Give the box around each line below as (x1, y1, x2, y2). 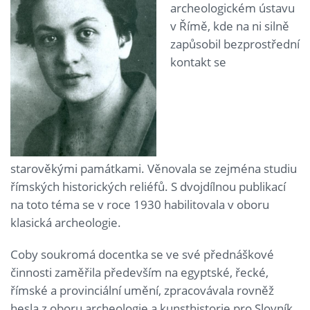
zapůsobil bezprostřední (170, 35, 300, 52)
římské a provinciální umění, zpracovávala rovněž (10, 282, 274, 298)
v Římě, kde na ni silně (170, 17, 289, 34)
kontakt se (170, 53, 226, 70)
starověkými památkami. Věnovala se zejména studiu (10, 160, 297, 176)
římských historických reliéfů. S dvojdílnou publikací (10, 178, 286, 194)
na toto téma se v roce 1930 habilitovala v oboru (10, 196, 269, 212)
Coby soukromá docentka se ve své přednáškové (10, 246, 274, 262)
